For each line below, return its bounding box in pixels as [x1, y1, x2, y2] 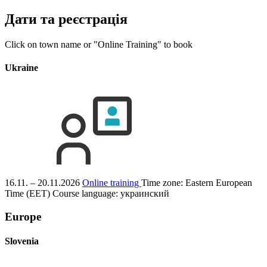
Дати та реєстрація [5, 11, 128, 27]
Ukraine [5, 62, 38, 73]
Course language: [52, 188, 120, 199]
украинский [120, 188, 169, 199]
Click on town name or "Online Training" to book [5, 39, 193, 49]
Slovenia [5, 236, 39, 247]
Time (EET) [5, 188, 50, 199]
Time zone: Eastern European [141, 178, 252, 188]
